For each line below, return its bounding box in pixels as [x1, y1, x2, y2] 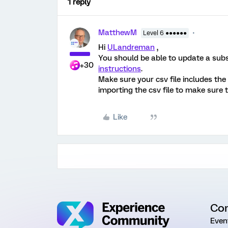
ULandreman [107, 43, 155, 52]
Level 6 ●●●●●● [143, 30, 187, 37]
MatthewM [98, 28, 137, 37]
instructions [98, 64, 141, 73]
